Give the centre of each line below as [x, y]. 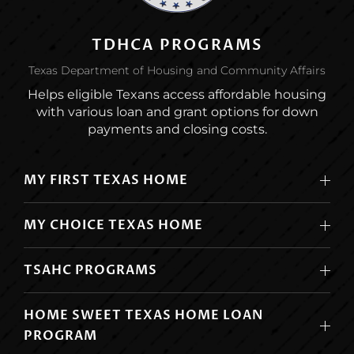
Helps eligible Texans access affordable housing [177, 95]
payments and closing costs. [177, 130]
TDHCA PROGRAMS [177, 45]
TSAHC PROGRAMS [90, 271]
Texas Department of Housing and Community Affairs [177, 71]
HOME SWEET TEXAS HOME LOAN [143, 316]
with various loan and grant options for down [177, 112]
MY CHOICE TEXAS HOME [113, 226]
